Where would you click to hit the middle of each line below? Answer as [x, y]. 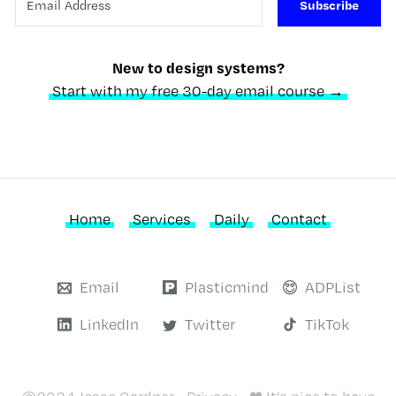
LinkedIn [109, 324]
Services [162, 219]
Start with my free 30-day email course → [198, 90]
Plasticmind [226, 286]
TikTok [327, 324]
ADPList [332, 286]
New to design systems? [198, 67]
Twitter [209, 324]
